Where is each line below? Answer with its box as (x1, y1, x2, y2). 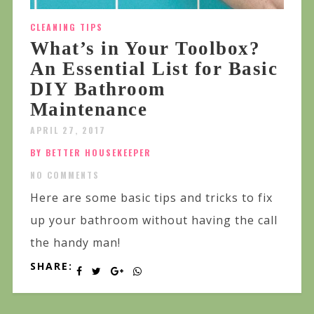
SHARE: (29, 259, 73, 273)
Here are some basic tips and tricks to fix (29, 190, 273, 206)
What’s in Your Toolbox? (29, 38, 261, 60)
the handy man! (29, 235, 121, 251)
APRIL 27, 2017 (29, 124, 106, 137)
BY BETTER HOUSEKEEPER (29, 146, 151, 159)
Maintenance (29, 99, 148, 121)
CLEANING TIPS (29, 21, 103, 34)
